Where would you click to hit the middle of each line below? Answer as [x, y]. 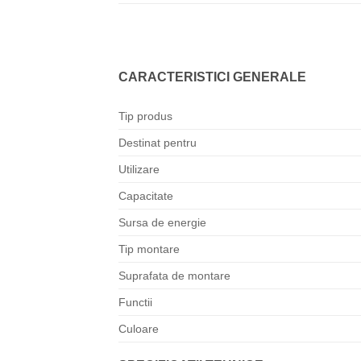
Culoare [139, 329]
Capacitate [146, 196]
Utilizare [139, 170]
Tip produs [145, 116]
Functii [135, 303]
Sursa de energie [162, 223]
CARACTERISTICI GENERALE [212, 77]
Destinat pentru [158, 143]
